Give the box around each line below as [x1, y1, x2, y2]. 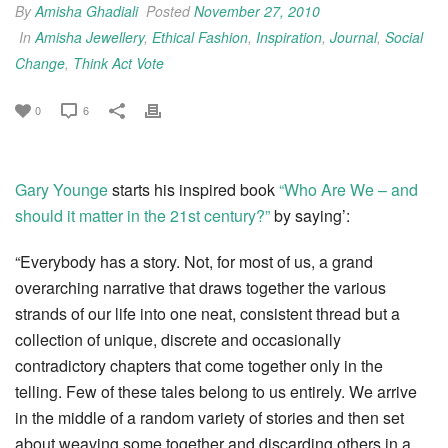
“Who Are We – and [279, 177, 418, 201]
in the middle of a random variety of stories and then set [15, 405, 404, 429]
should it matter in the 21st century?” [15, 203, 270, 227]
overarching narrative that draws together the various [15, 275, 386, 299]
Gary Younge [15, 177, 108, 201]
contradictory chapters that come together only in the [15, 353, 383, 377]
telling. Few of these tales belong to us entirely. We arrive [15, 379, 417, 403]
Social [385, 26, 423, 47]
